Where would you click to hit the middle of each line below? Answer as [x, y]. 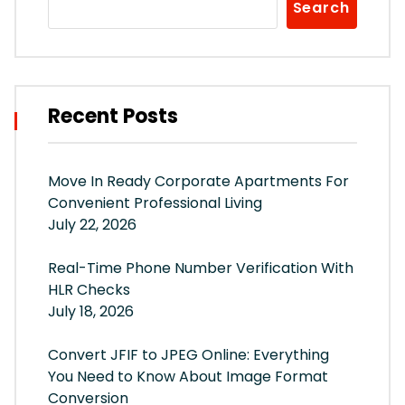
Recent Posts [113, 117]
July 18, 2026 [91, 312]
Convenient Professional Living [155, 203]
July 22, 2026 [92, 225]
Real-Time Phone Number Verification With [201, 268]
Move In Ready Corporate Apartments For [198, 182]
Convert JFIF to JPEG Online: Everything [188, 355]
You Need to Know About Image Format [188, 377]
